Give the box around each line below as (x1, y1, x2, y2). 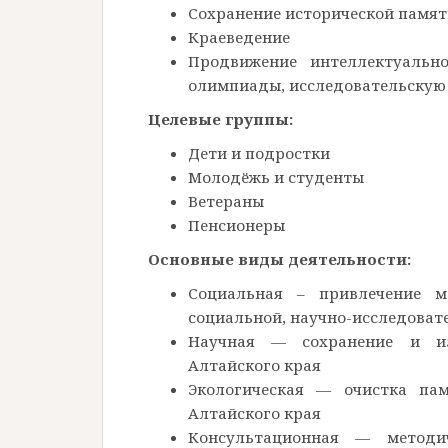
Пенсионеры (188, 214, 285, 235)
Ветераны (188, 190, 264, 211)
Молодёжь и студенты (188, 166, 364, 187)
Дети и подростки (188, 142, 330, 163)
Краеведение (188, 26, 290, 47)
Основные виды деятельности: (148, 248, 411, 269)
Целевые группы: (148, 108, 293, 129)
